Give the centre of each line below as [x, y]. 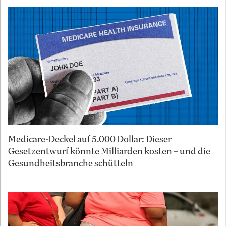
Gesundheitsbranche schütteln [71, 163]
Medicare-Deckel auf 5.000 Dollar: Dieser [90, 138]
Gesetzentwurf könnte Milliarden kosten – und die [109, 151]
